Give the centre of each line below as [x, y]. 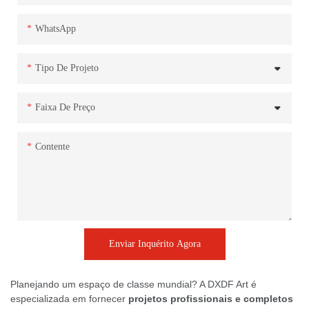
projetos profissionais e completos [211, 298]
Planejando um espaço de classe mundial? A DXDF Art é [133, 284]
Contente [52, 146]
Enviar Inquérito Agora [154, 243]
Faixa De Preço [65, 107]
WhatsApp [55, 28]
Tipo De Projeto [67, 68]
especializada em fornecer [69, 298]
